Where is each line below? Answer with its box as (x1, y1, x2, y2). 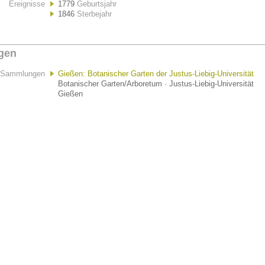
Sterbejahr (77, 9, 112, 18)
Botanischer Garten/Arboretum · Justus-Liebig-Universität (58, 79, 254, 88)
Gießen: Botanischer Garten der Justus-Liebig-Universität (58, 69, 254, 78)
